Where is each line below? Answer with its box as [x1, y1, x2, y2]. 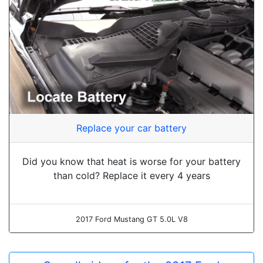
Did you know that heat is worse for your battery [22, 156, 241, 168]
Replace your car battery [76, 122, 187, 134]
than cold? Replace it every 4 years [53, 170, 210, 182]
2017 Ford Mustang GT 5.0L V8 [75, 215, 188, 224]
